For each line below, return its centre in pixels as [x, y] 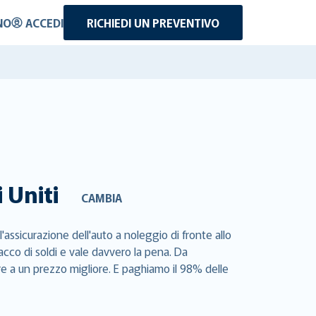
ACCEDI [44, 23]
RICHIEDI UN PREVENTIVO [153, 23]
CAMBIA [102, 197]
